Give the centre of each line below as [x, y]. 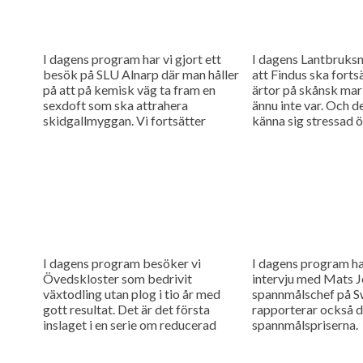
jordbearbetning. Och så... [113, 340]
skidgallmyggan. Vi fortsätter [124, 120]
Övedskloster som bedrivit [117, 278]
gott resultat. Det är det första [126, 309]
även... [59, 135]
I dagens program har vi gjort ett [132, 58]
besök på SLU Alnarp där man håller [141, 74]
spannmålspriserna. [305, 324]
